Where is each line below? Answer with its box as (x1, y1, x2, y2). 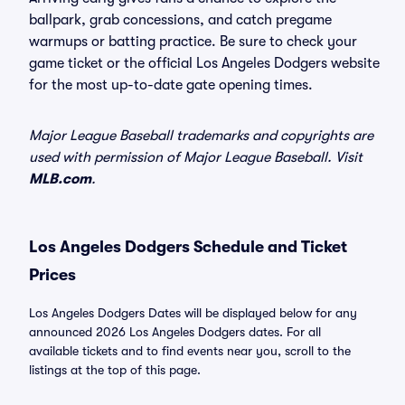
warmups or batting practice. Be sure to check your (29, 33, 357, 50)
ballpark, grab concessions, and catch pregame (29, 12, 332, 28)
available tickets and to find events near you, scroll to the (29, 344, 351, 358)
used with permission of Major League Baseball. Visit (29, 149, 363, 165)
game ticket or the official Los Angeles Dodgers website (29, 55, 380, 71)
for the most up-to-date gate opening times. (29, 77, 313, 93)
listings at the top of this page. (29, 363, 201, 377)
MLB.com (29, 171, 91, 187)
